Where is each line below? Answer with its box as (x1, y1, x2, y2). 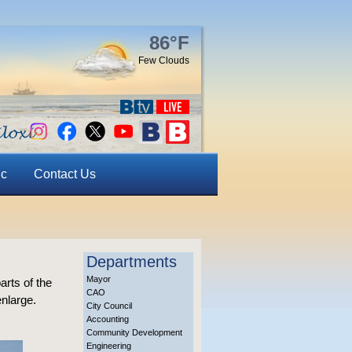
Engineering (86, 341, 131, 350)
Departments (86, 253, 177, 270)
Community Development (86, 328, 182, 337)
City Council (86, 301, 132, 310)
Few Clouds (138, 55, 189, 66)
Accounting (86, 314, 129, 324)
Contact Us (33, 167, 96, 181)
